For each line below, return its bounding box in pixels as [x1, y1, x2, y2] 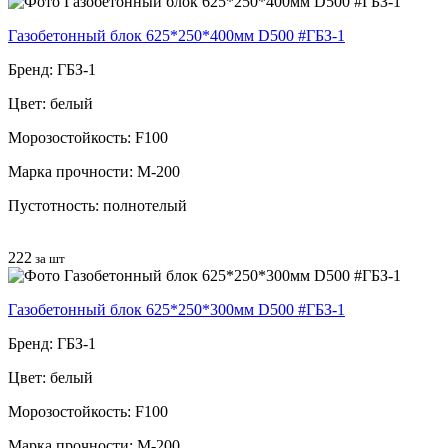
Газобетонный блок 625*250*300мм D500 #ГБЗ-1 [8, 300, 345, 318]
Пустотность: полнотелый [8, 196, 187, 214]
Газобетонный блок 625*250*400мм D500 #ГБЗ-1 [8, 26, 345, 44]
